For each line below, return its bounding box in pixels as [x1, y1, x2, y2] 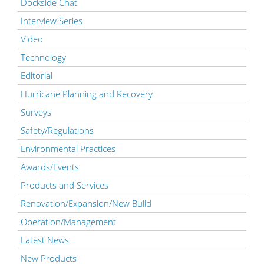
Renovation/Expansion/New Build [21, 197, 151, 209]
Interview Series [21, 14, 82, 27]
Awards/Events [21, 160, 79, 173]
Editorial [21, 69, 52, 81]
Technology [21, 51, 66, 63]
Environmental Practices [21, 142, 115, 154]
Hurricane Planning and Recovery [21, 87, 153, 100]
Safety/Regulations [21, 124, 94, 136]
